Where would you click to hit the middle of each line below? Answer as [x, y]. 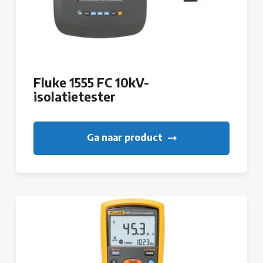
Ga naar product [126, 138]
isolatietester [75, 97]
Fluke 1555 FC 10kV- [91, 83]
